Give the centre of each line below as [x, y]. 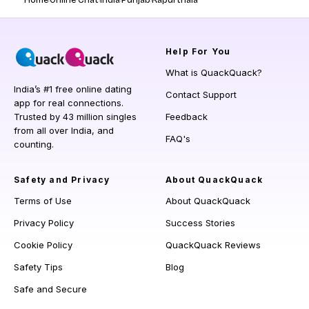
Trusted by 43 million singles [75, 117]
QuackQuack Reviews [213, 245]
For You [210, 52]
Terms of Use [43, 201]
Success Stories [200, 223]
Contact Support [201, 95]
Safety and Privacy [62, 180]
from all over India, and [64, 131]
